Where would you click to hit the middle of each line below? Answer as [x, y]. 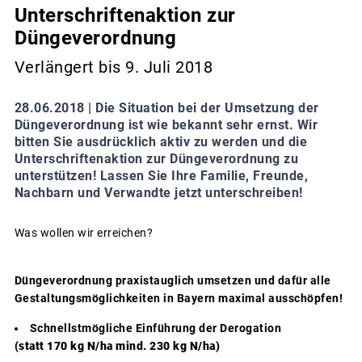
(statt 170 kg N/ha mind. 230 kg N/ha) [117, 346]
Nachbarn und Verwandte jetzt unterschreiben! [158, 193]
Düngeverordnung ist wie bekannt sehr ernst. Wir [166, 125]
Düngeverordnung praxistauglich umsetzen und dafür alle [173, 281]
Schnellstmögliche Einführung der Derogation [155, 328]
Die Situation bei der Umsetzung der [207, 108]
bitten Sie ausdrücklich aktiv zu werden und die [160, 142]
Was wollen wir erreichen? [83, 233]
